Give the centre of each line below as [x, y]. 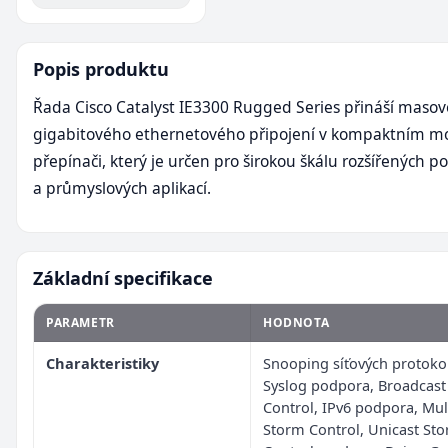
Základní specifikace [123, 277]
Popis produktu [101, 68]
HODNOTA [296, 322]
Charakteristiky [102, 362]
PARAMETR [80, 322]
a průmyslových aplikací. [122, 187]
